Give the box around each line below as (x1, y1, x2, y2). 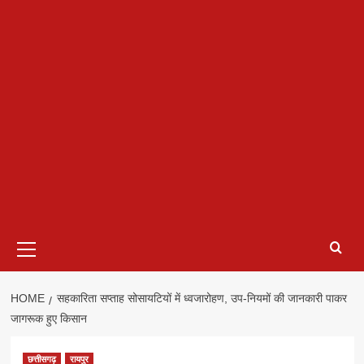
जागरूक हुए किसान (10, 312, 87, 326)
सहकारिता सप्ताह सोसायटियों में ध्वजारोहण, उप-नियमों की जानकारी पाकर (56, 292, 347, 305)
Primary (28, 228, 69, 242)
